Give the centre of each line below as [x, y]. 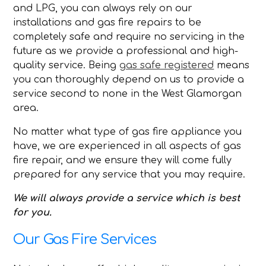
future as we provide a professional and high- [126, 51]
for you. [33, 213]
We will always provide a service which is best [127, 199]
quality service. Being [66, 66]
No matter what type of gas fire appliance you [128, 132]
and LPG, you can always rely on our [103, 9]
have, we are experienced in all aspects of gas [127, 146]
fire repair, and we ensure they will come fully [123, 161]
